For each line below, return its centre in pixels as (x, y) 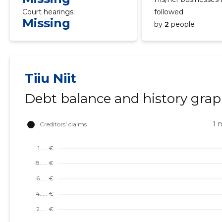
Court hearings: (48, 12)
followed (169, 12)
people (182, 24)
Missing (46, 23)
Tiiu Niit (50, 78)
